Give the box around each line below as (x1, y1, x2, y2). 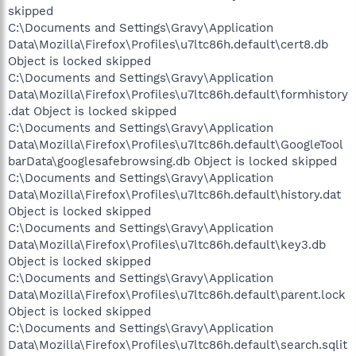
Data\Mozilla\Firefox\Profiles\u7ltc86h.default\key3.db (8, 238, 326, 252)
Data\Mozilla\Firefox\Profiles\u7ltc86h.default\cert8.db (8, 37, 328, 52)
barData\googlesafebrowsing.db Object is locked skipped (8, 154, 337, 168)
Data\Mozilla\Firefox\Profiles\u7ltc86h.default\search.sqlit (8, 338, 347, 352)
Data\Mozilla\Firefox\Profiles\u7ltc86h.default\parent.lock (8, 288, 346, 302)
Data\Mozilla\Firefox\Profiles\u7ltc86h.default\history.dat (8, 188, 341, 202)
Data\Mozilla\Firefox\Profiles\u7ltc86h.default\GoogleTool (8, 137, 343, 152)
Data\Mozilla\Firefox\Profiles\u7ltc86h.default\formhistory (8, 87, 348, 102)
